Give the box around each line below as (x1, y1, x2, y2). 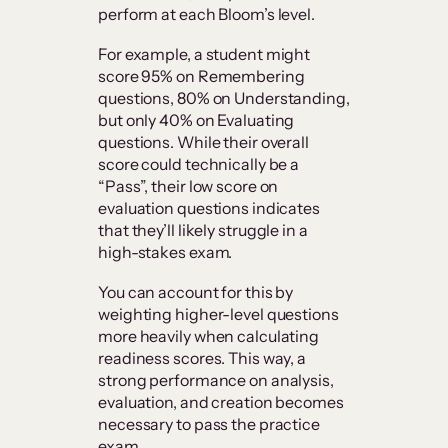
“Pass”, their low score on (98, 176, 279, 197)
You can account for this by (98, 282, 294, 303)
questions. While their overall (98, 132, 309, 153)
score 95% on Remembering (98, 66, 305, 87)
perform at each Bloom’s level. (98, 4, 315, 25)
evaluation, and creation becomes (98, 392, 344, 413)
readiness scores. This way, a (98, 348, 307, 369)
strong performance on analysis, (98, 370, 334, 391)
